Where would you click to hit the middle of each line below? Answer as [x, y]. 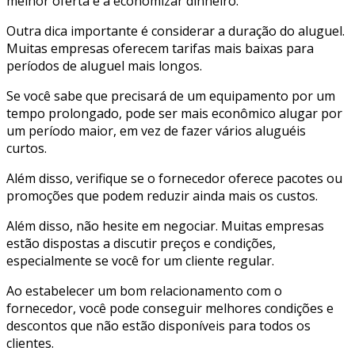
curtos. [27, 148]
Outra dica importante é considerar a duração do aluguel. [176, 31]
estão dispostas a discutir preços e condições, [141, 243]
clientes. [30, 343]
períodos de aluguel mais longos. [104, 65]
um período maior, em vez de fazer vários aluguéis [156, 130]
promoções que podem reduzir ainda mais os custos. [162, 195]
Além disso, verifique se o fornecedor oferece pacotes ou [174, 178]
